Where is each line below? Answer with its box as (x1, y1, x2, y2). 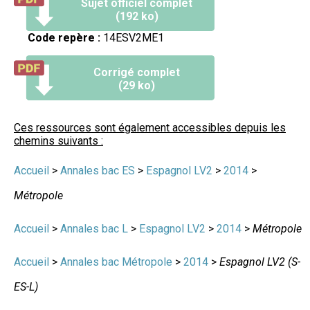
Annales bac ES (60, 163, 135, 177)
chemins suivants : (14, 134, 103, 147)
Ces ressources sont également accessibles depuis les (14, 120, 286, 134)
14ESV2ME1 (100, 30, 164, 44)
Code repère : (28, 30, 100, 44)
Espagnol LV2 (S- (219, 255, 300, 268)
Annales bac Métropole (60, 255, 172, 268)
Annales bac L (60, 221, 128, 235)
